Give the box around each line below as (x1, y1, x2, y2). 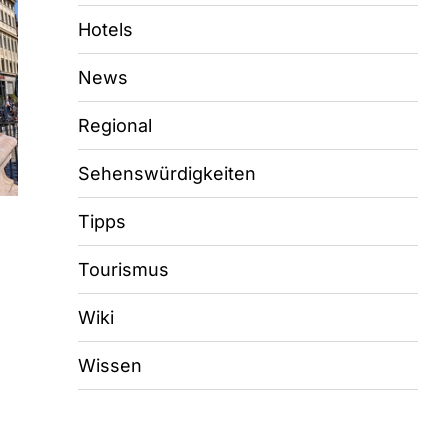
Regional (78, 115, 152, 136)
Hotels (78, 19, 133, 40)
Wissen (78, 355, 142, 376)
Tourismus (78, 259, 169, 280)
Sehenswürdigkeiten (78, 163, 256, 184)
